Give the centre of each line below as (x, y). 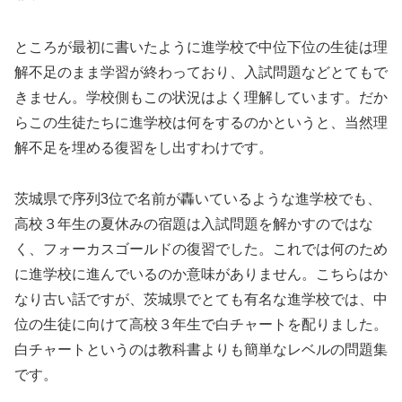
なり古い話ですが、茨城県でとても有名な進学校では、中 (201, 299)
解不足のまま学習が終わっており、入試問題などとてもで (201, 72)
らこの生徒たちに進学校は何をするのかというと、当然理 (201, 122)
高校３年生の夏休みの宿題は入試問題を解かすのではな (194, 223)
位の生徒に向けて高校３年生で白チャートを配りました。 (201, 324)
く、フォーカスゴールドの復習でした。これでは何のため (201, 249)
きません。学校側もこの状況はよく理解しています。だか (201, 97)
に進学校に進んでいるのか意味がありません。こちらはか (201, 274)
